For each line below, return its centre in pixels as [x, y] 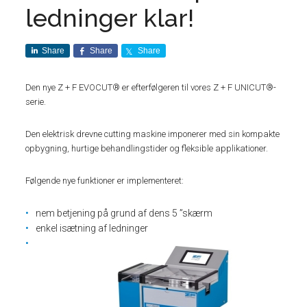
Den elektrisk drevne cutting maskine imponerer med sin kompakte [153, 134]
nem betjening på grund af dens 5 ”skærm [124, 213]
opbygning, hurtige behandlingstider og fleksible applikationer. [147, 148]
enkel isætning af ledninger [92, 228]
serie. [36, 102]
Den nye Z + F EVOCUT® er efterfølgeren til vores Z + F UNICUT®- [151, 87]
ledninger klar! [110, 18]
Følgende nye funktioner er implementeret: [105, 181]
